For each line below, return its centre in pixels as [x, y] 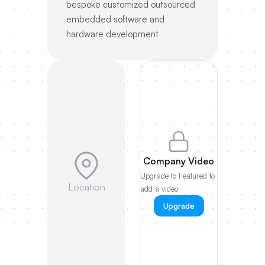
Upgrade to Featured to [177, 175]
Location [86, 187]
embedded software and [115, 19]
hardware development [112, 34]
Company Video [179, 161]
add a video [159, 188]
